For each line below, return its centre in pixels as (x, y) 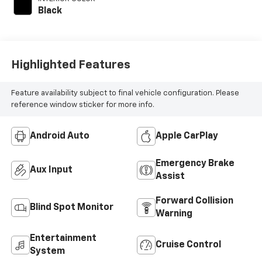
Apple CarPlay (187, 137)
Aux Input (51, 170)
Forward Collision (194, 201)
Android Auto (59, 137)
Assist (170, 177)
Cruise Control (188, 245)
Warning (174, 214)
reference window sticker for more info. (82, 105)
